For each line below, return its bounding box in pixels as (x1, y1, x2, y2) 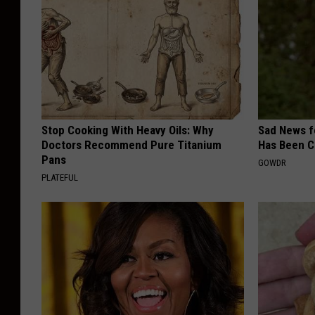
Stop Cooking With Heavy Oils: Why (41, 123, 214, 138)
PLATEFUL (41, 172, 78, 184)
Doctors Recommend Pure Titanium (41, 138, 221, 153)
